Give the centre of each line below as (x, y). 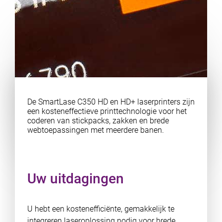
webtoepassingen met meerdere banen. (95, 130)
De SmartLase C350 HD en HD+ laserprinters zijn (111, 102)
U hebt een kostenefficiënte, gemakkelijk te (101, 209)
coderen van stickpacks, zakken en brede (98, 121)
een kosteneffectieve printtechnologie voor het (107, 111)
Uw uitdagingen (75, 179)
